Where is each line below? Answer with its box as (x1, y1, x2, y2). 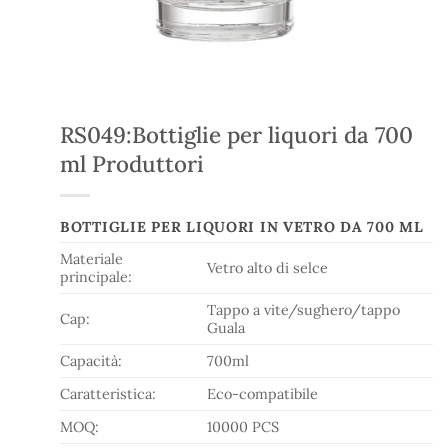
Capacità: (60, 352, 122, 370)
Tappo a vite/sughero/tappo (207, 301, 401, 319)
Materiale (60, 250, 123, 268)
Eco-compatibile (207, 385, 319, 403)
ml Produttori (60, 149, 204, 178)
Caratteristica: (60, 385, 156, 403)
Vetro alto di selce (207, 259, 329, 277)
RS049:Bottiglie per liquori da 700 (60, 120, 413, 149)
